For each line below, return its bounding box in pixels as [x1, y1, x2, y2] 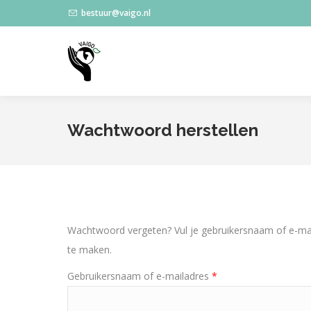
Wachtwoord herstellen [67, 120, 258, 140]
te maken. [67, 243, 112, 256]
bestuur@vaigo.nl [81, 7, 151, 19]
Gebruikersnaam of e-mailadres [67, 269, 212, 283]
